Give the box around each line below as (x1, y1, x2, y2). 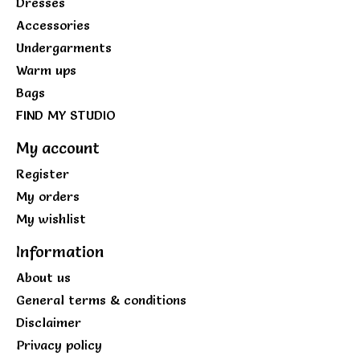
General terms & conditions (16, 291, 186, 308)
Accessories (16, 17, 90, 34)
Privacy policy (16, 336, 102, 353)
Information (16, 241, 104, 261)
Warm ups (16, 62, 76, 79)
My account (16, 138, 100, 158)
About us (16, 268, 71, 285)
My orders (16, 187, 80, 204)
